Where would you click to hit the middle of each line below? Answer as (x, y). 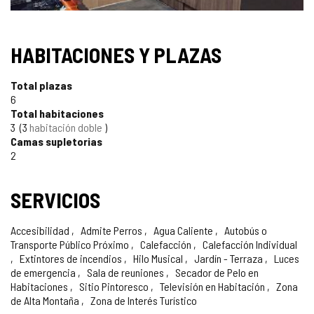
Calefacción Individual (249, 244)
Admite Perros (111, 230)
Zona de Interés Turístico (143, 300)
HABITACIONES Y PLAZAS (116, 54)
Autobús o (245, 230)
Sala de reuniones (125, 272)
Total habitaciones (57, 113)
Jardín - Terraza (228, 258)
